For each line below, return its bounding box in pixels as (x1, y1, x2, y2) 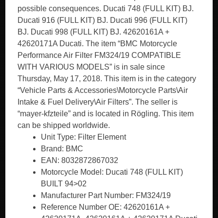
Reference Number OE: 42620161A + (41, 203, 170, 211)
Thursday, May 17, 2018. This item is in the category (18, 74, 197, 83)
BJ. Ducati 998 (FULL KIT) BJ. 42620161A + (18, 28, 170, 36)
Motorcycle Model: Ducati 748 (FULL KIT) (41, 168, 183, 176)
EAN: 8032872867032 (41, 156, 119, 164)
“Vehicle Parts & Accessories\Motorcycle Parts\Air (18, 86, 188, 94)
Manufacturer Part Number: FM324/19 (41, 191, 171, 200)
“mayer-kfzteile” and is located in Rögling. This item (18, 109, 194, 118)
